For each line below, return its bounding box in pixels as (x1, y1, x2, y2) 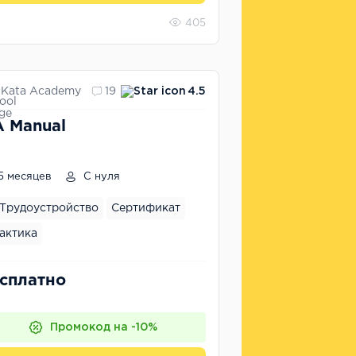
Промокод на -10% (49, 323, 157, 332)
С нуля (80, 172, 120, 181)
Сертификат (111, 203, 180, 213)
